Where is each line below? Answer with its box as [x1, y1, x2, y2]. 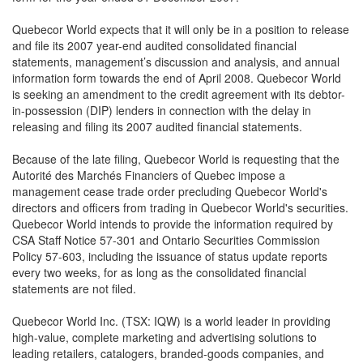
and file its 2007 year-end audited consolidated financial [12, 37, 297, 53]
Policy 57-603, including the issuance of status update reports [12, 248, 327, 264]
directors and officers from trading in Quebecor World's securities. [12, 199, 348, 216]
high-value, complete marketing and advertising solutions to [12, 329, 317, 345]
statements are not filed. [12, 280, 136, 297]
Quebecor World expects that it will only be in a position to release [12, 21, 349, 37]
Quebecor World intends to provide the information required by [12, 216, 333, 232]
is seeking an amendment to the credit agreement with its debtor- [12, 86, 345, 102]
